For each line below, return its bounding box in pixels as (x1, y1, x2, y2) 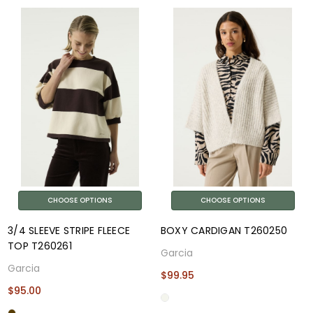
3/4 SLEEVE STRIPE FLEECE (8, 223, 131, 238)
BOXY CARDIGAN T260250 (160, 223, 288, 238)
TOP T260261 (8, 238, 72, 253)
